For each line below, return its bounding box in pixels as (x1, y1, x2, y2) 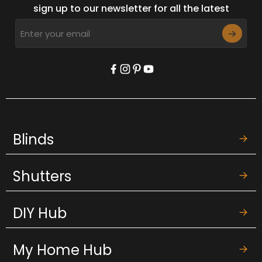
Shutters (13, 167, 71, 186)
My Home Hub (13, 240, 112, 260)
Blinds (13, 130, 54, 149)
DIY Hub (13, 204, 67, 223)
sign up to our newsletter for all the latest (33, 2, 229, 15)
